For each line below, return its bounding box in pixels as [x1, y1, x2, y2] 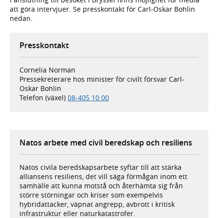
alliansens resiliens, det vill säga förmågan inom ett [19, 172, 187, 182]
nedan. [10, 14, 33, 23]
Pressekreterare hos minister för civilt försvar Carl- [19, 74, 184, 84]
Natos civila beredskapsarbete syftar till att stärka [19, 163, 182, 172]
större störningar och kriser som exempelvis [19, 190, 163, 200]
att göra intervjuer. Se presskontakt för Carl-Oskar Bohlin [10, 4, 195, 14]
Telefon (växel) [19, 93, 66, 103]
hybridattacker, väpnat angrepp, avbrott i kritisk [19, 200, 175, 209]
